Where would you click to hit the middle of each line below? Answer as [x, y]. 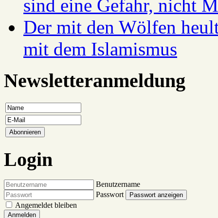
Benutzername [118, 184]
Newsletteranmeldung [95, 81]
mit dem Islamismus [100, 49]
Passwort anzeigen [156, 195]
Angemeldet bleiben [46, 205]
